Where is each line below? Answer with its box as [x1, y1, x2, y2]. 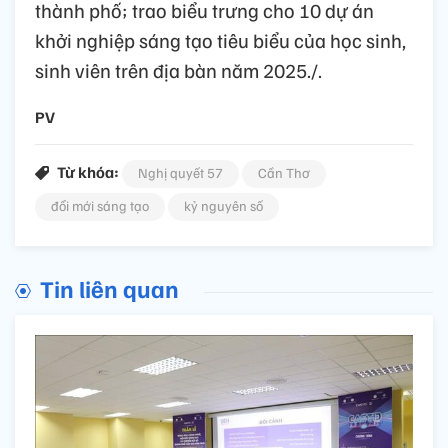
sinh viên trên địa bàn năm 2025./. [35, 56, 322, 83]
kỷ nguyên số [184, 196, 263, 214]
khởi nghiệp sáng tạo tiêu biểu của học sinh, [35, 26, 406, 53]
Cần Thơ [258, 163, 310, 181]
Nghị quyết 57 [138, 163, 223, 181]
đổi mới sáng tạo [51, 196, 149, 214]
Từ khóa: [57, 161, 119, 182]
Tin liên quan [40, 272, 179, 303]
